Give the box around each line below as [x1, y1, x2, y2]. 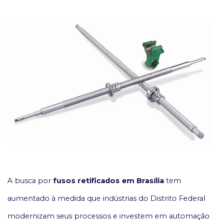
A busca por [7, 176, 53, 186]
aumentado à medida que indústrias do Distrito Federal [7, 194, 205, 203]
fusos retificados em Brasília [53, 176, 164, 186]
